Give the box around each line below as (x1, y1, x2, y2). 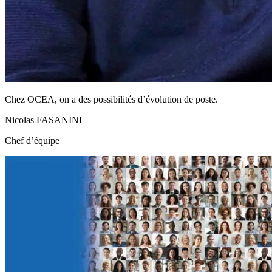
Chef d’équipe (5, 135, 59, 146)
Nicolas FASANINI (5, 115, 82, 126)
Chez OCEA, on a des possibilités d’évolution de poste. (5, 94, 218, 105)
